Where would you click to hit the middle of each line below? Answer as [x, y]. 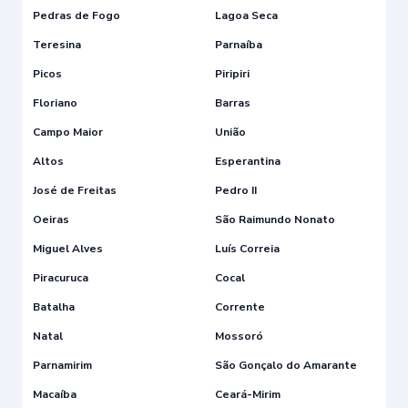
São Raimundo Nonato [275, 219]
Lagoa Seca [246, 15]
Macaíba [55, 394]
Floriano [55, 102]
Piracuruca [61, 277]
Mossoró [239, 336]
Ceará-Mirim [248, 394]
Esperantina [248, 161]
